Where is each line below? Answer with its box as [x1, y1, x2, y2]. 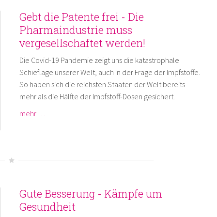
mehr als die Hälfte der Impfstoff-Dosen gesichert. [19, 91, 175, 101]
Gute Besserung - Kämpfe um [19, 186, 162, 201]
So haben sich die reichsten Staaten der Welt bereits [19, 79, 185, 89]
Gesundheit [19, 199, 76, 214]
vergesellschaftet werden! [19, 35, 145, 50]
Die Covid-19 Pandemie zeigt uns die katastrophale [19, 55, 179, 65]
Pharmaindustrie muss [19, 22, 132, 37]
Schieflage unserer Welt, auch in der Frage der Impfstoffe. [19, 67, 200, 77]
